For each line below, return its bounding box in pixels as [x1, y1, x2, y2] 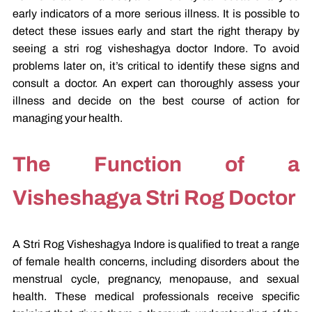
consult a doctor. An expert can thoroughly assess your [13, 77, 299, 90]
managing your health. [13, 112, 123, 125]
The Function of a [13, 153, 299, 176]
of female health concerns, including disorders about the [13, 256, 299, 268]
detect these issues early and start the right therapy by [13, 25, 299, 38]
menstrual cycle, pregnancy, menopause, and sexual [13, 273, 299, 286]
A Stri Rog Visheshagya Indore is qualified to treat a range [13, 238, 299, 251]
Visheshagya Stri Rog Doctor [13, 187, 295, 210]
